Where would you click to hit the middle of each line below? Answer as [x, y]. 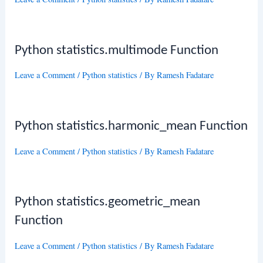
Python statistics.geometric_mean [108, 203]
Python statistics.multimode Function [117, 50]
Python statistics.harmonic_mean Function [131, 127]
